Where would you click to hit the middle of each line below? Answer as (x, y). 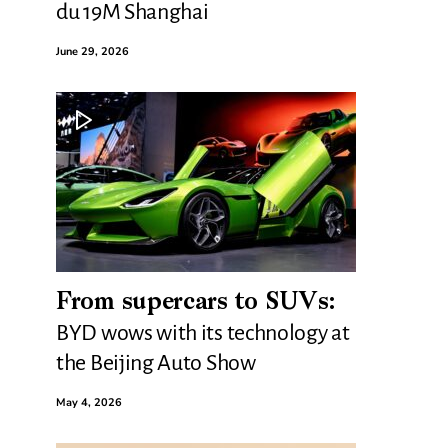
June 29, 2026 (92, 51)
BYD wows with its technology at (203, 333)
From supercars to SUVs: (196, 303)
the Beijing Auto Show (156, 363)
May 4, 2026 (89, 402)
